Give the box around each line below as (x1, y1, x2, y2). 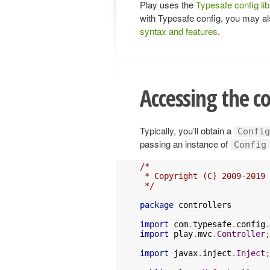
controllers (174, 199, 231, 210)
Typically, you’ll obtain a (140, 124, 234, 137)
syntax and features (140, 25, 218, 37)
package (140, 199, 174, 210)
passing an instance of (140, 137, 230, 150)
